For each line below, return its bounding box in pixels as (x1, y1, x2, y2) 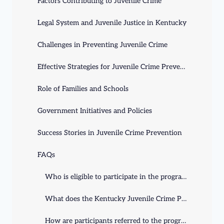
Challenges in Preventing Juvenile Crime (37, 40, 167, 49)
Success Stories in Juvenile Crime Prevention (37, 128, 182, 137)
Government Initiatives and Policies (37, 106, 152, 115)
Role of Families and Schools (37, 84, 128, 93)
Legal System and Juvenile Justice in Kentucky (37, 18, 186, 27)
